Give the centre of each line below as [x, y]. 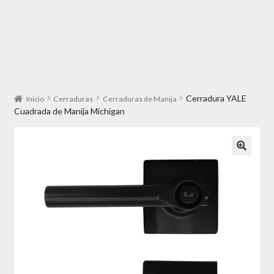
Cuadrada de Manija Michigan [69, 111]
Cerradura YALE [216, 98]
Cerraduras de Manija [139, 98]
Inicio [35, 98]
